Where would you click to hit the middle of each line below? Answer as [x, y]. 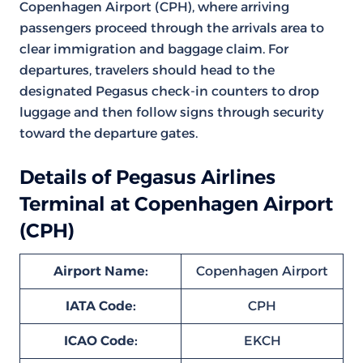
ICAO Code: [100, 341]
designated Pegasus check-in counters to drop [169, 91]
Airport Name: [100, 271]
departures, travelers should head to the [147, 70]
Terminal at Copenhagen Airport [176, 204]
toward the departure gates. [109, 133]
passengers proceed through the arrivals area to [172, 28]
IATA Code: [100, 306]
